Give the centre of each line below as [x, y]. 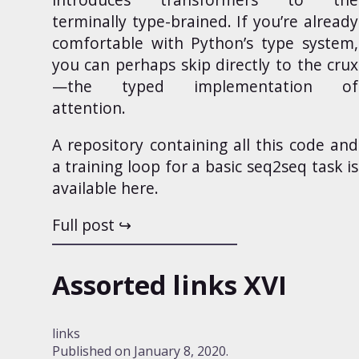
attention [87, 107]
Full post [83, 225]
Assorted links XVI [169, 284]
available [86, 188]
